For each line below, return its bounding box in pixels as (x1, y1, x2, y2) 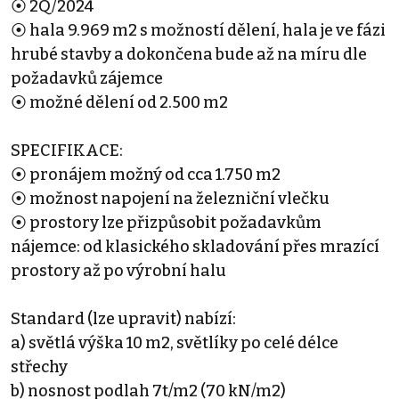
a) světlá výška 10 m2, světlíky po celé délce (11, 332, 338, 353)
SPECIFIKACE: (11, 140, 123, 160)
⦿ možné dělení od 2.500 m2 (11, 92, 228, 112)
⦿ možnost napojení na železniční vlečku (11, 188, 330, 208)
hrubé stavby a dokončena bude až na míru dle (11, 44, 367, 64)
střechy (11, 356, 68, 377)
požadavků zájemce (11, 68, 163, 88)
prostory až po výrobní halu (11, 260, 226, 281)
